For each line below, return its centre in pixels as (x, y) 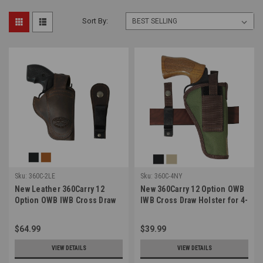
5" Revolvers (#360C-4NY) (188, 211)
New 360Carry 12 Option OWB (193, 189)
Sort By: (95, 21)
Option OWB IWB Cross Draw (65, 200)
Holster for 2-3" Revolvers (63, 211)
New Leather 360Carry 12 (60, 189)
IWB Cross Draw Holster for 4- (194, 200)
